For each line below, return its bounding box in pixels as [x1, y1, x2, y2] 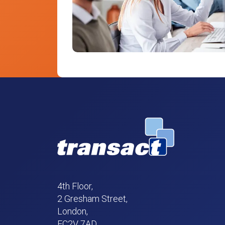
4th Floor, [57, 180, 93, 191]
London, [57, 205, 88, 216]
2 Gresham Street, [57, 193, 128, 204]
